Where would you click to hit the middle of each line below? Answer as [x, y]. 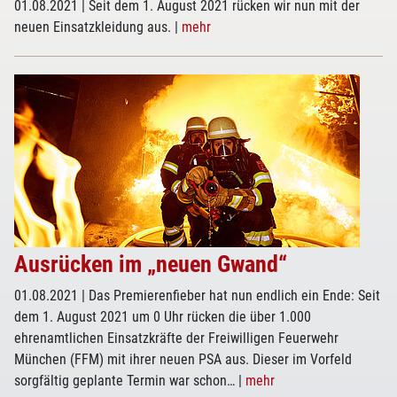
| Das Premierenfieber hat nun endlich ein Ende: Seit [231, 296]
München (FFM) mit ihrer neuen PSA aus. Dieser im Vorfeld [183, 359]
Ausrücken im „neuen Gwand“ [151, 264]
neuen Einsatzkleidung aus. [94, 27]
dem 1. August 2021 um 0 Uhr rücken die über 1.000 [163, 317]
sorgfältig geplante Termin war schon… [126, 381]
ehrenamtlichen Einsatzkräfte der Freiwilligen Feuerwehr [176, 338]
